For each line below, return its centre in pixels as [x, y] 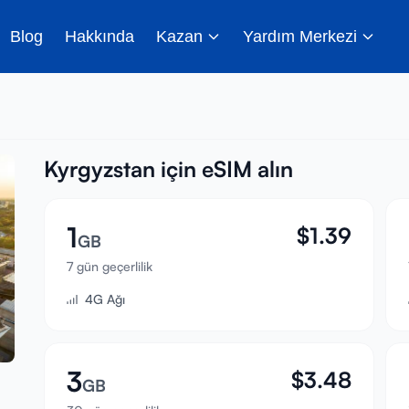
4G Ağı [105, 299]
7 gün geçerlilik [110, 266]
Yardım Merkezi [299, 36]
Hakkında [99, 36]
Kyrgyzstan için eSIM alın [168, 169]
